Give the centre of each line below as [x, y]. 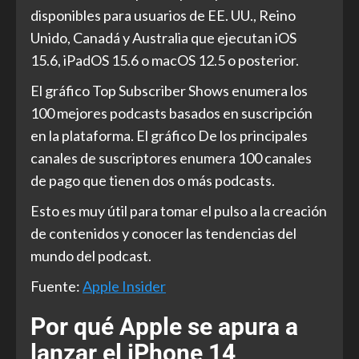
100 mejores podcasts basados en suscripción [171, 113]
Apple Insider [124, 286]
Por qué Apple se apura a [164, 326]
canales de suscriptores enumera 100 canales [171, 157]
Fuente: [56, 286]
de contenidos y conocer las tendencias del [163, 233]
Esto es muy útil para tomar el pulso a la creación [179, 210]
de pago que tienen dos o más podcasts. [153, 180]
